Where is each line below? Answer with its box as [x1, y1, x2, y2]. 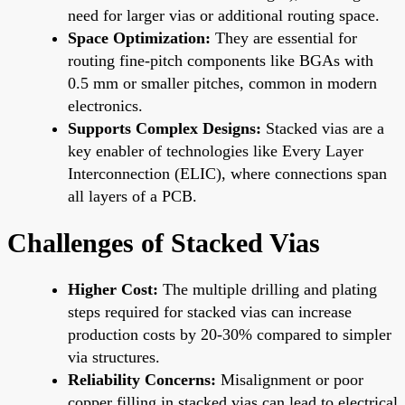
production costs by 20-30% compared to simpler [68, 325, 391, 344]
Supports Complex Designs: [68, 118, 261, 137]
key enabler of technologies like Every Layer [68, 141, 363, 160]
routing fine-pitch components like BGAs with [68, 51, 373, 70]
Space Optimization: [68, 28, 211, 47]
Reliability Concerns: [68, 370, 216, 389]
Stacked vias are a [261, 118, 384, 137]
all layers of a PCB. [68, 186, 197, 205]
